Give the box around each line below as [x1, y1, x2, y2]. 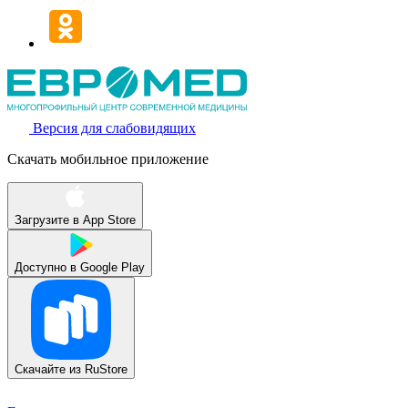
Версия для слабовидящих [33, 120, 196, 137]
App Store [83, 213, 136, 228]
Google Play [80, 260, 145, 275]
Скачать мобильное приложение [7, 151, 209, 168]
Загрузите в [15, 213, 79, 228]
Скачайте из [15, 362, 81, 377]
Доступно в [15, 260, 76, 275]
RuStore [85, 362, 127, 377]
